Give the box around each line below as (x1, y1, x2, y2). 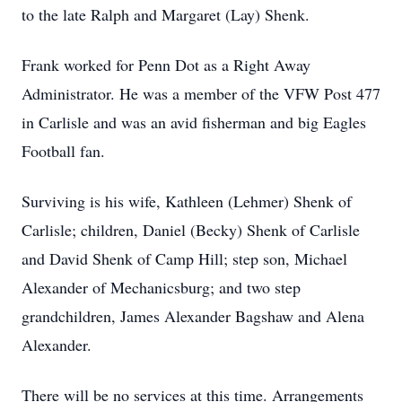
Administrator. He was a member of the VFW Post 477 (22, 83, 380, 104)
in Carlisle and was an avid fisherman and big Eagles (22, 111, 366, 133)
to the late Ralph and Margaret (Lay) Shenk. (22, 4, 310, 25)
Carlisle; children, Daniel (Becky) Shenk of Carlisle (22, 219, 360, 240)
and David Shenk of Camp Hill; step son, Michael (22, 248, 347, 269)
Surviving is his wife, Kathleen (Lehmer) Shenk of (22, 190, 352, 212)
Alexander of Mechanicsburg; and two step (22, 276, 301, 298)
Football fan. (22, 140, 105, 162)
